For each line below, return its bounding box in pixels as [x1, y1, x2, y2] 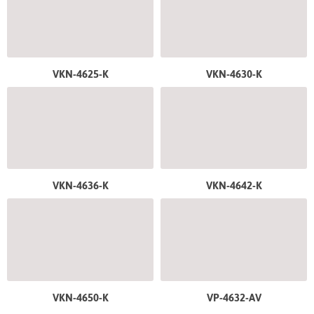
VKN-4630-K [205, 67, 262, 80]
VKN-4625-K [52, 67, 109, 80]
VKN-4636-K [52, 179, 109, 192]
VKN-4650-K [52, 291, 109, 303]
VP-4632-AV [206, 291, 261, 303]
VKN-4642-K [205, 179, 262, 192]
